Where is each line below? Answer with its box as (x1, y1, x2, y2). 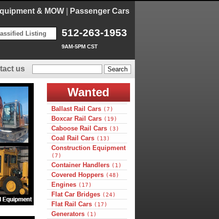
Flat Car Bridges (51, 191, 102, 198)
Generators (51, 210, 87, 218)
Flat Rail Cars (51, 200, 94, 208)
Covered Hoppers (51, 171, 106, 178)
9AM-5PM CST (61, 44, 98, 49)
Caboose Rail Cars (51, 125, 109, 132)
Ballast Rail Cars (51, 105, 103, 112)
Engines (51, 181, 78, 188)
